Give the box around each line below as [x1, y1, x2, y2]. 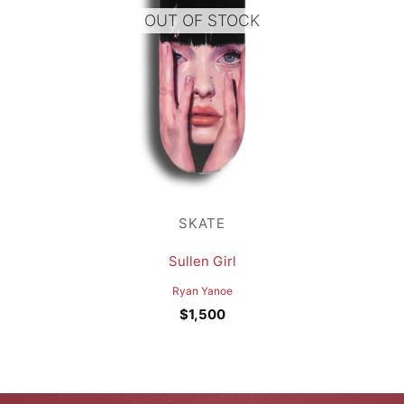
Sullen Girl [168, 252, 236, 270]
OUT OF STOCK [144, 11, 260, 31]
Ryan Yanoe [171, 284, 233, 298]
